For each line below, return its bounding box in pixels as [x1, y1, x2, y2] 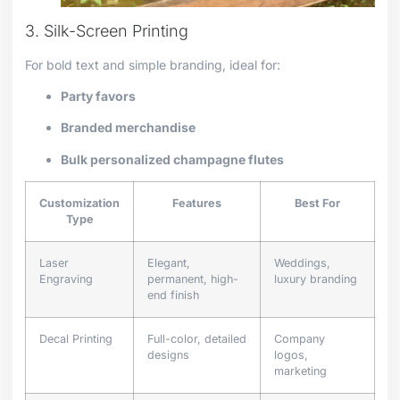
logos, [274, 348, 308, 362]
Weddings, [274, 256, 330, 271]
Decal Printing [39, 332, 112, 346]
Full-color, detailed [147, 332, 246, 346]
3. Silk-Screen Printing [25, 21, 188, 40]
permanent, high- [147, 272, 238, 287]
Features [172, 196, 221, 211]
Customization [39, 196, 120, 211]
